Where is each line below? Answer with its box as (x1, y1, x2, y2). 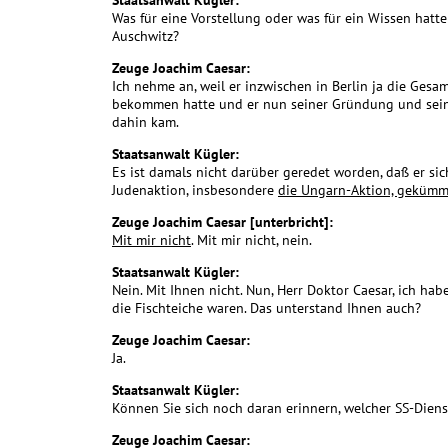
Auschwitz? (112, 27, 179, 46)
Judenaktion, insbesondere (112, 181, 278, 200)
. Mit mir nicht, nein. (191, 231, 312, 250)
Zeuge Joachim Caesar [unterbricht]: (112, 213, 333, 232)
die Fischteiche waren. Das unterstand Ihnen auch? (112, 299, 421, 318)
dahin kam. (112, 113, 179, 132)
